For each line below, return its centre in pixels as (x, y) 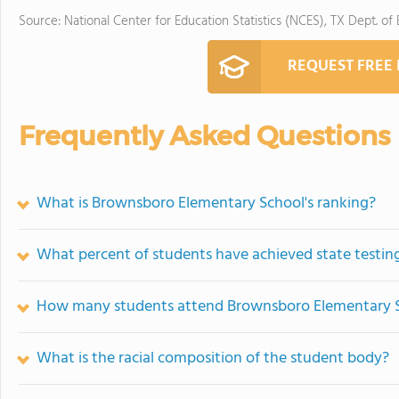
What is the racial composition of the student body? (213, 358)
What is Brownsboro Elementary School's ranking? (206, 204)
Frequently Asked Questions (204, 136)
